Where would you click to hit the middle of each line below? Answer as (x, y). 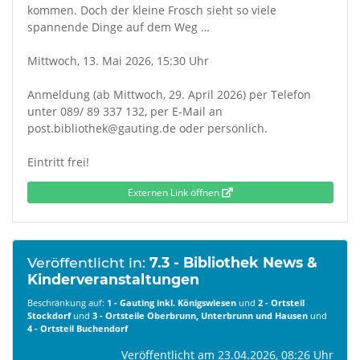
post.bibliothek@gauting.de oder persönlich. (147, 128)
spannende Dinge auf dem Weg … (118, 27)
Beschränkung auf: (67, 302)
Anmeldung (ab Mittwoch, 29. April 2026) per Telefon (169, 94)
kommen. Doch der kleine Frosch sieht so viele (151, 10)
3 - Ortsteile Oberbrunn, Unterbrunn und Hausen (200, 315)
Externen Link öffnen (174, 192)
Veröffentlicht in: (88, 262)
